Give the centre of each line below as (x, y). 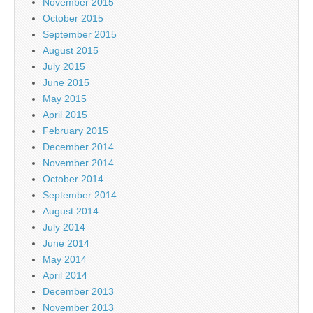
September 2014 (80, 195)
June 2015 (66, 83)
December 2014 (78, 147)
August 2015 (71, 51)
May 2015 (65, 99)
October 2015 (73, 19)
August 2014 (71, 211)
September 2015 (80, 35)
